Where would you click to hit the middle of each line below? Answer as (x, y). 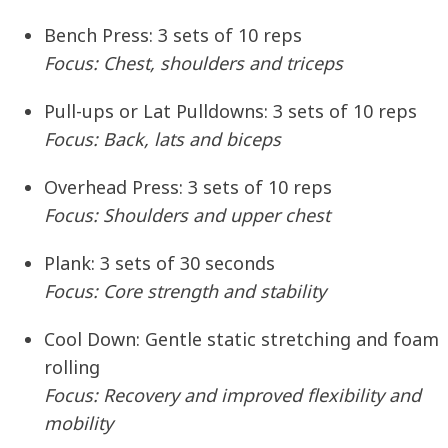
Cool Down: (92, 339)
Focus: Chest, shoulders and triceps (193, 63)
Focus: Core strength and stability (185, 291)
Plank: (69, 263)
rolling (72, 367)
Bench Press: (98, 35)
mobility (78, 423)
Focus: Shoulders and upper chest (187, 215)
